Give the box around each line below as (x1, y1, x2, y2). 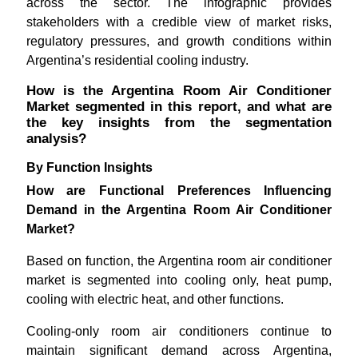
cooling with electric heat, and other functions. (26, 292, 284, 306)
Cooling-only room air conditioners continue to (26, 324, 332, 338)
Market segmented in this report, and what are (26, 98, 332, 114)
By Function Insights (26, 160, 153, 174)
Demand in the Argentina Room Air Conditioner (26, 202, 332, 217)
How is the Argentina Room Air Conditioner (26, 82, 332, 98)
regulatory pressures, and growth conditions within (26, 34, 332, 48)
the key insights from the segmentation (26, 114, 332, 130)
